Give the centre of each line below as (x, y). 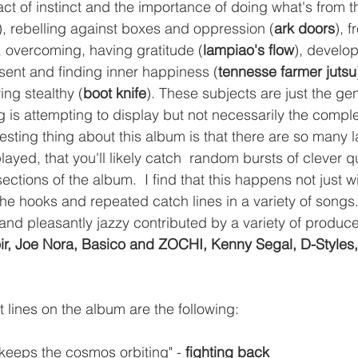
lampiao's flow (249, 50)
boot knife (115, 93)
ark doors (304, 28)
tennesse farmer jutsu (287, 71)
